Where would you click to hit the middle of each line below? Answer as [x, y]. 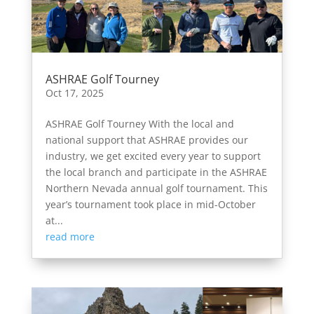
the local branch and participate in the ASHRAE [156, 172]
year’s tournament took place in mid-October [150, 204]
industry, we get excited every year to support [153, 156]
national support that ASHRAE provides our [146, 140]
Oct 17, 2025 [74, 93]
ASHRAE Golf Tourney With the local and [139, 124]
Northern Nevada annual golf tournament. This [156, 188]
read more [70, 237]
